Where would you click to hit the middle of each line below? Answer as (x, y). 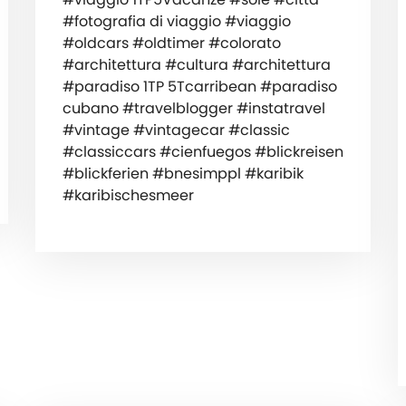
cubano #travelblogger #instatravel (193, 108)
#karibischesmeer (128, 195)
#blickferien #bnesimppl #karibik (183, 173)
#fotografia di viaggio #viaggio (176, 21)
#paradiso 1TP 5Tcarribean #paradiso (199, 86)
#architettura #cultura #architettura (196, 64)
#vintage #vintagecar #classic (176, 130)
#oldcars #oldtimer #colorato (171, 43)
